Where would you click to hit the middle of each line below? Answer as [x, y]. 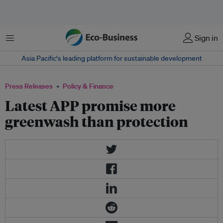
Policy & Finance [88, 86]
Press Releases [29, 86]
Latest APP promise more [90, 105]
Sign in [206, 38]
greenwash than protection [97, 121]
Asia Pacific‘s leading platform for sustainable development [111, 58]
